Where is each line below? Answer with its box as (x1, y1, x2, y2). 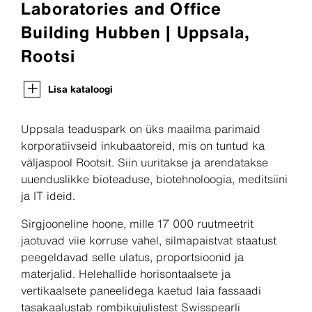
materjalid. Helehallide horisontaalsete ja (21, 265, 231, 283)
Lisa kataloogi (48, 81, 113, 97)
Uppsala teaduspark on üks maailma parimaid (21, 120, 260, 138)
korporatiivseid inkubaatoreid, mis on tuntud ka (21, 137, 265, 155)
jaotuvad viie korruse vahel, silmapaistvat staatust (21, 232, 276, 249)
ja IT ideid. (21, 187, 75, 205)
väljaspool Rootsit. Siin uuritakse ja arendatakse (21, 154, 268, 171)
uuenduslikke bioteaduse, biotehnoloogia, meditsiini (21, 171, 288, 188)
